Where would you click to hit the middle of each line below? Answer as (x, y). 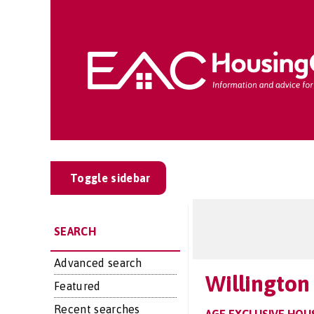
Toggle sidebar (110, 178)
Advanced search (98, 263)
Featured (77, 286)
